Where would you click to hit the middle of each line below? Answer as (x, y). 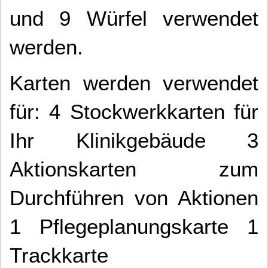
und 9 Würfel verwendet (134, 19)
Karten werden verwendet (134, 83)
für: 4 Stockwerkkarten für (134, 112)
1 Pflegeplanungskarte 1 (134, 227)
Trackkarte (59, 255)
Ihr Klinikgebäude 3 (134, 141)
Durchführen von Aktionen (134, 198)
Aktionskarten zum (134, 169)
